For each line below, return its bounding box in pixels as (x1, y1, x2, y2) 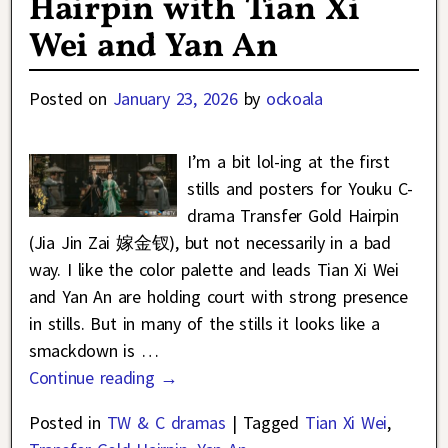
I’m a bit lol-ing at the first (186, 149, 390, 173)
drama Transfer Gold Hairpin (186, 203, 399, 227)
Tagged (242, 410, 299, 434)
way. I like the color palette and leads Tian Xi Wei (29, 257, 399, 281)
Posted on (29, 86, 113, 110)
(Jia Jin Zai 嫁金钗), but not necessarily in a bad (29, 230, 391, 254)
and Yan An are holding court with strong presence (29, 284, 408, 308)
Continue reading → (29, 365, 179, 389)
